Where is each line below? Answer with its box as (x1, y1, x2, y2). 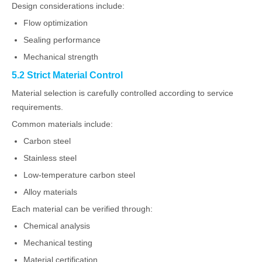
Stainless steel (23, 153, 77, 163)
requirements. (12, 102, 63, 112)
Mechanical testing (23, 238, 92, 247)
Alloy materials (23, 187, 77, 196)
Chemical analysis (23, 221, 90, 230)
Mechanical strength (23, 52, 98, 61)
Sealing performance (23, 35, 101, 44)
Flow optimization (23, 18, 88, 27)
